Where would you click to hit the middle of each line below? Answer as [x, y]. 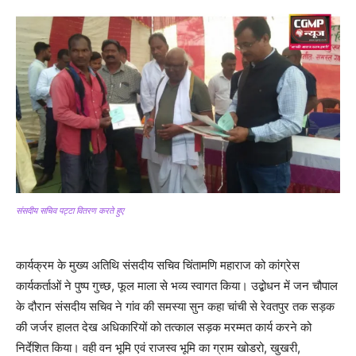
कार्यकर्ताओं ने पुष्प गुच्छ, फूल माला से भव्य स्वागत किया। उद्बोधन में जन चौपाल [177, 285]
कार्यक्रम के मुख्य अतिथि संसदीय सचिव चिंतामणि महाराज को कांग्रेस [158, 265]
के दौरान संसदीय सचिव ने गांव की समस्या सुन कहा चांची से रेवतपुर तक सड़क [175, 306]
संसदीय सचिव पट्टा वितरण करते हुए [70, 210]
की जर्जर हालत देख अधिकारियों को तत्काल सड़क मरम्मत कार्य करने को [164, 327]
